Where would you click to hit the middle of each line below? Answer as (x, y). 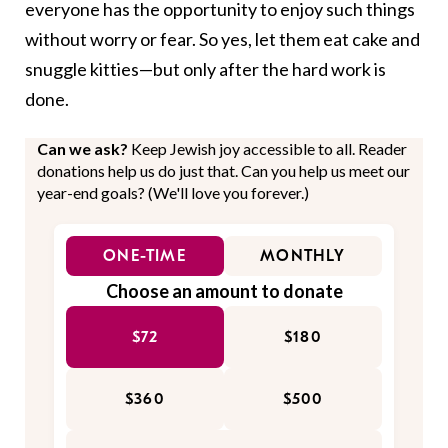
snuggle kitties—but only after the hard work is (205, 69)
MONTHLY (303, 256)
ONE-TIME (145, 256)
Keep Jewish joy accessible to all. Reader (269, 149)
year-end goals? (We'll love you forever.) (173, 193)
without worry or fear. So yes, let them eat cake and (222, 39)
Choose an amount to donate (224, 291)
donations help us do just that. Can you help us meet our (223, 171)
